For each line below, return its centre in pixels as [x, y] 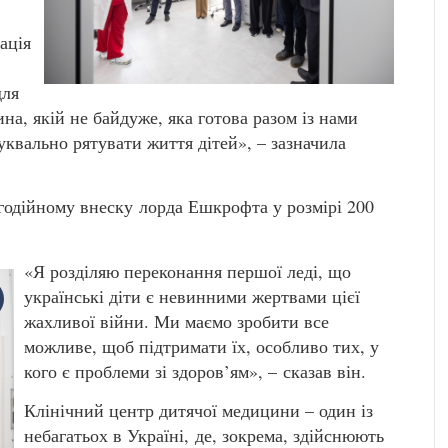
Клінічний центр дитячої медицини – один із [198, 409]
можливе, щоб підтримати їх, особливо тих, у [201, 345]
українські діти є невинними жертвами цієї [192, 295]
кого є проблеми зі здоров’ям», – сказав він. [198, 370]
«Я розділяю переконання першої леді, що [187, 270]
